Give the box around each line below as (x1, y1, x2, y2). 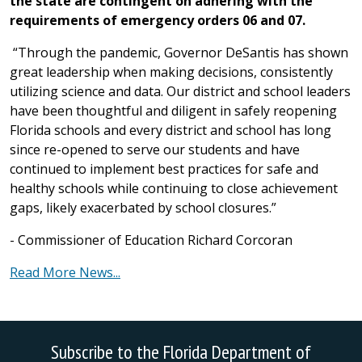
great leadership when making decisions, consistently (10, 63, 333, 81)
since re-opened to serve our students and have (10, 141, 300, 158)
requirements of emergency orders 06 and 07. (10, 11, 305, 29)
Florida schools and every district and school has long (10, 121, 331, 139)
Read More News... (10, 263, 120, 281)
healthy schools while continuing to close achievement (10, 179, 338, 197)
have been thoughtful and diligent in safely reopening (10, 102, 337, 120)
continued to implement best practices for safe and (10, 160, 318, 178)
